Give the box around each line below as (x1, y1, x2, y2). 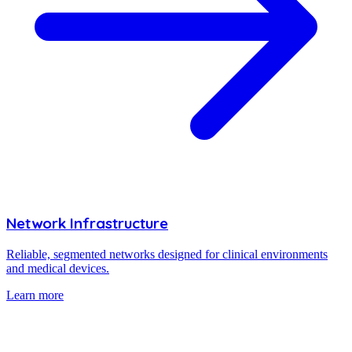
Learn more (6, 288, 64, 302)
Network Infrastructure (6, 214, 168, 233)
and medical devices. (6, 262, 109, 276)
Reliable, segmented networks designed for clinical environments (6, 247, 328, 262)
